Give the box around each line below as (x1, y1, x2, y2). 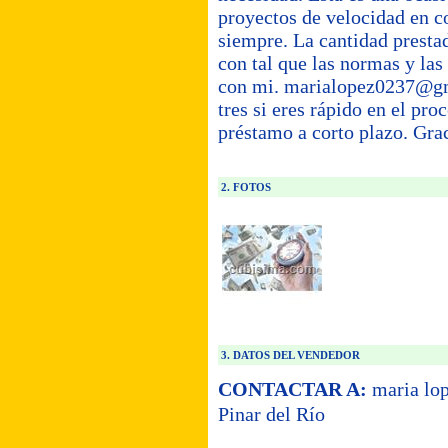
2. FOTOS (218, 181, 271, 193)
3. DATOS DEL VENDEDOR (218, 349, 360, 361)
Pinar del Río (218, 403, 325, 425)
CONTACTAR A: (218, 378, 367, 400)
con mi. (218, 75, 284, 97)
